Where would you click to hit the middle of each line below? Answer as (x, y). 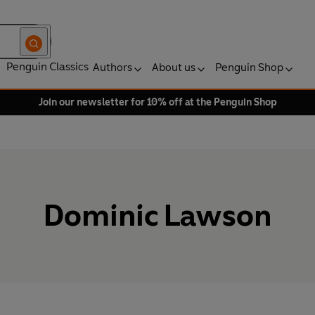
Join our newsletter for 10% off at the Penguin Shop (157, 102)
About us (174, 67)
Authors (112, 67)
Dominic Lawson (157, 216)
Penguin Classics (47, 66)
